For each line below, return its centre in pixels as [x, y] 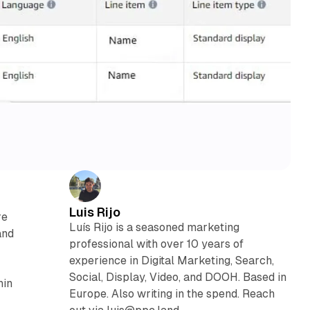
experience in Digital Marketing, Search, [171, 260]
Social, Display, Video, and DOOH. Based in [177, 277]
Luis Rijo [94, 212]
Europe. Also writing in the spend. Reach [172, 293]
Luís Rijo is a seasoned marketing [154, 227]
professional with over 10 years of [156, 244]
